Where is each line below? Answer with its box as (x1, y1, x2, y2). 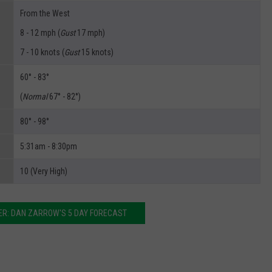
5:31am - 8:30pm (20, 141, 77, 151)
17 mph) (75, 27, 105, 38)
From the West (20, 8, 70, 18)
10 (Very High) (20, 166, 67, 176)
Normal (22, 91, 47, 101)
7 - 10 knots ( (20, 47, 64, 57)
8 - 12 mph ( (20, 27, 60, 38)
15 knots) (80, 47, 114, 57)
